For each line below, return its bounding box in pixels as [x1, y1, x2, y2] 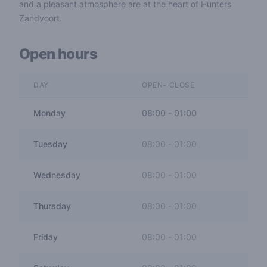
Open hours [19, 45, 97, 63]
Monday [33, 108, 66, 118]
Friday [33, 232, 58, 242]
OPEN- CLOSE [142, 80, 195, 89]
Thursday [33, 201, 71, 211]
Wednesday [33, 170, 80, 180]
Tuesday [33, 139, 67, 149]
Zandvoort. [19, 13, 62, 23]
